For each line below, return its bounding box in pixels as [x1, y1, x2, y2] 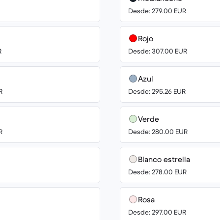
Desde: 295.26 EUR [128, 87, 186, 96]
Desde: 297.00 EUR [128, 208, 186, 217]
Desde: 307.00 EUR [128, 47, 187, 55]
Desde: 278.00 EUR [128, 167, 187, 176]
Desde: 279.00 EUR [128, 6, 186, 15]
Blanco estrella [138, 154, 190, 164]
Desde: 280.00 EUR [128, 127, 188, 136]
